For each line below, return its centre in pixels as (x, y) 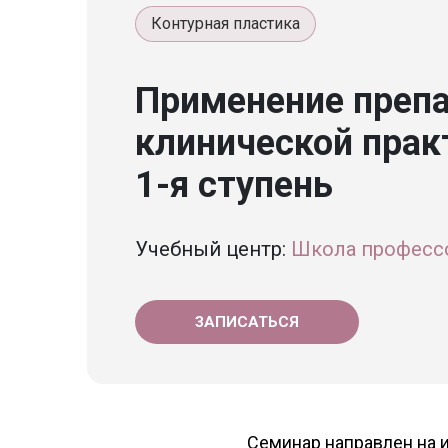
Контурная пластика (225, 23)
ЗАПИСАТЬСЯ (247, 322)
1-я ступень (234, 185)
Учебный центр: (213, 249)
